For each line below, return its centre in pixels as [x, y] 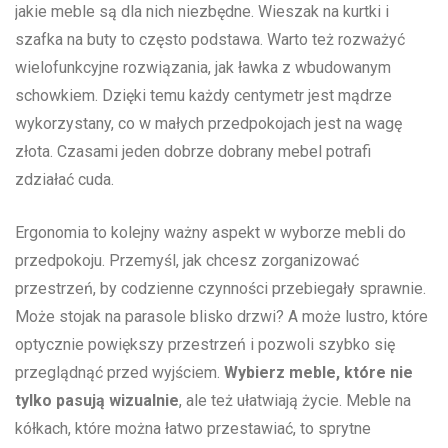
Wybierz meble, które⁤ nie [318, 373]
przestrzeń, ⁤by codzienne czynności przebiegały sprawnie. [220, 289]
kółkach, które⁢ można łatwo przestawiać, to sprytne [193, 429]
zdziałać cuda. [64, 180]
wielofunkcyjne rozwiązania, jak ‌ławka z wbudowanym [203, 68]
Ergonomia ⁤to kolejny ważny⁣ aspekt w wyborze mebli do [210, 233]
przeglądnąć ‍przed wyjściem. [119, 373]
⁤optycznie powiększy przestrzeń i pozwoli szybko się [205, 345]
